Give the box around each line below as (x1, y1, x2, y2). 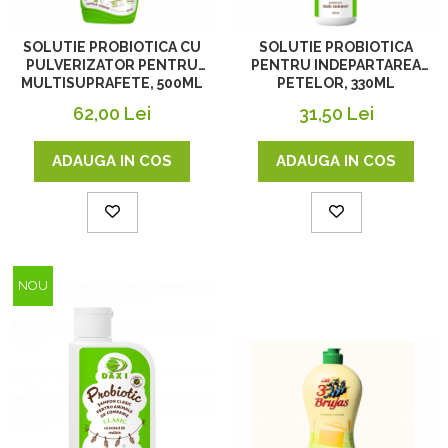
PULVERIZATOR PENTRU (26, 57, 198, 74)
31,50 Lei (298, 103, 374, 125)
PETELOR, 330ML (277, 75, 395, 92)
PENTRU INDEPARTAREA (251, 57, 421, 74)
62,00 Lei (73, 103, 151, 125)
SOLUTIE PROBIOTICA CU (23, 39, 201, 56)
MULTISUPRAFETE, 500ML (21, 75, 203, 92)
